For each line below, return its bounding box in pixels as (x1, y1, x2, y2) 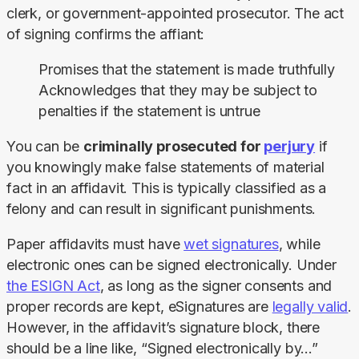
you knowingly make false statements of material (6, 158, 325, 175)
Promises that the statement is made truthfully (38, 60, 335, 78)
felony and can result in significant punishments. (6, 200, 317, 217)
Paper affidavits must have (6, 235, 184, 252)
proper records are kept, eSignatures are (6, 297, 272, 315)
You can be (6, 137, 84, 155)
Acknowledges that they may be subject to (38, 81, 317, 99)
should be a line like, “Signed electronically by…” (6, 339, 319, 357)
